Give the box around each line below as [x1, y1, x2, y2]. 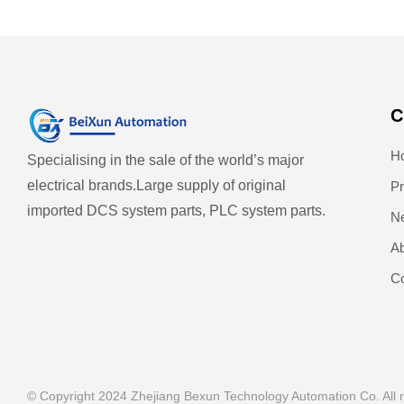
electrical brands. [27, 178, 136, 193]
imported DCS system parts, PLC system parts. [27, 203, 326, 218]
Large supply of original [136, 178, 286, 193]
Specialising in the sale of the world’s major [27, 152, 304, 168]
